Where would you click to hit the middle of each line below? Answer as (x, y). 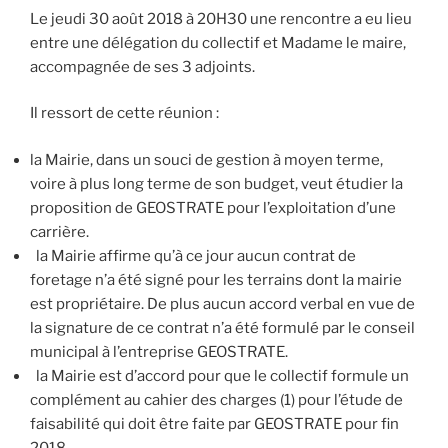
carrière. (59, 231)
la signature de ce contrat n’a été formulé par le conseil (222, 327)
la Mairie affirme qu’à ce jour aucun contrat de (193, 255)
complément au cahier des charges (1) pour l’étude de (216, 399)
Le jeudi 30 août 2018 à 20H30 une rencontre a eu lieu (221, 18)
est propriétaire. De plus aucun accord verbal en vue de (222, 303)
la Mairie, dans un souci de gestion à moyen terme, (206, 159)
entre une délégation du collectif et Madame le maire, (218, 42)
